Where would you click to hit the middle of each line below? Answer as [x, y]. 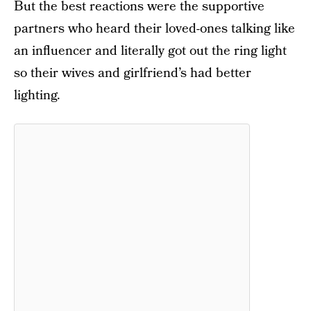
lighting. [37, 95]
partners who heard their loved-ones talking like [154, 29]
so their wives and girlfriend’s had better [133, 73]
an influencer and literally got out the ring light [150, 51]
